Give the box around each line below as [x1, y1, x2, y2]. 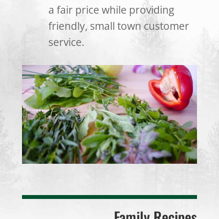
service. [48, 35, 85, 49]
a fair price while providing [48, 3, 174, 17]
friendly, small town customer [48, 19, 189, 33]
